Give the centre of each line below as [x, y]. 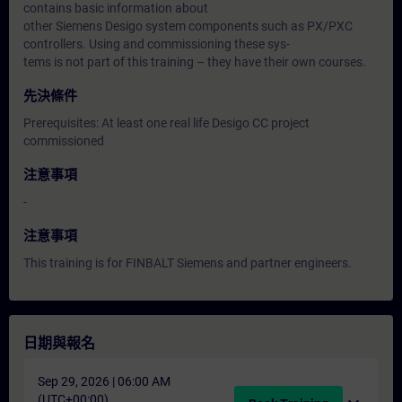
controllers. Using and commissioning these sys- [157, 44]
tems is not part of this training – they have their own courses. [195, 62]
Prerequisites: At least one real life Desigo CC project [166, 123]
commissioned [64, 141]
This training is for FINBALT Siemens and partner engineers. [188, 263]
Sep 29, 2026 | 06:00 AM [104, 381]
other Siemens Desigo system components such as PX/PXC [188, 26]
